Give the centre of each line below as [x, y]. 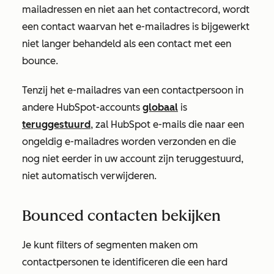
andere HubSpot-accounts [82, 107]
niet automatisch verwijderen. [89, 176]
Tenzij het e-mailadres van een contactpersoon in [133, 90]
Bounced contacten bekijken [121, 216]
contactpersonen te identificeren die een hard [125, 262]
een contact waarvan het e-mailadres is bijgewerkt [136, 27]
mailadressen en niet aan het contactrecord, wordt [136, 9]
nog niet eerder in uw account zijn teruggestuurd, [133, 159]
